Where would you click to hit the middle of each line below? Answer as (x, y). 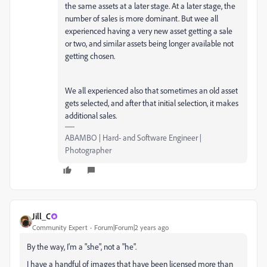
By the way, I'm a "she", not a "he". (82, 246)
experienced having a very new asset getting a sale (149, 31)
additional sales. (92, 115)
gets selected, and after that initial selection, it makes (152, 103)
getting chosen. (91, 56)
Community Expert (60, 227)
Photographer (88, 150)
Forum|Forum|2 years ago (131, 227)
